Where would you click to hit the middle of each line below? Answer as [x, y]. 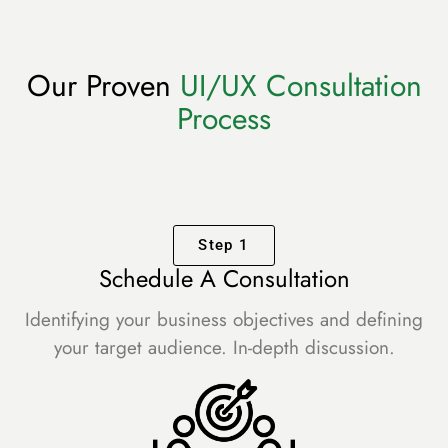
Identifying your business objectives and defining [224, 320]
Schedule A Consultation [224, 278]
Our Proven [103, 85]
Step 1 [224, 245]
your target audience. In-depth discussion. [224, 348]
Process [224, 118]
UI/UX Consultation [300, 85]
